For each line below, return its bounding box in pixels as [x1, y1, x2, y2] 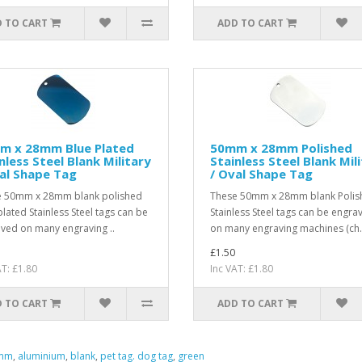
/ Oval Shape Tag [209, 165, 313, 182]
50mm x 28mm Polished [209, 139, 352, 156]
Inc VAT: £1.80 [209, 261, 273, 276]
